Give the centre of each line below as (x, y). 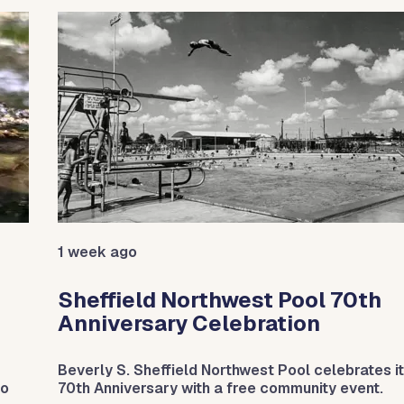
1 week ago (97, 252)
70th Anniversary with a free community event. (220, 389)
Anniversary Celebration (189, 324)
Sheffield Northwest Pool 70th (220, 300)
